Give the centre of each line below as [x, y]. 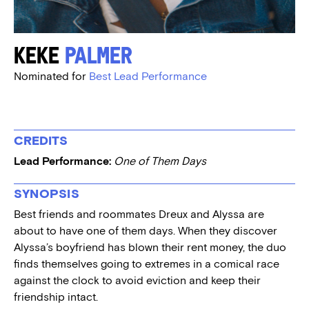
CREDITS [41, 140]
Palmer [99, 58]
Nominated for [51, 76]
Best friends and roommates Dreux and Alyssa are [139, 214]
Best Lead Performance [148, 76]
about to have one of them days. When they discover [146, 231]
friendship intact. [56, 297]
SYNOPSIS [47, 193]
